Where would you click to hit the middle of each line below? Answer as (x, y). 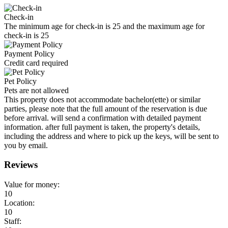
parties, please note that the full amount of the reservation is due (106, 108)
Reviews (21, 165)
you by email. (26, 145)
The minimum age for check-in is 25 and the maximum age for (104, 26)
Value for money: (32, 184)
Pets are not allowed (36, 90)
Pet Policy (20, 81)
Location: (19, 203)
